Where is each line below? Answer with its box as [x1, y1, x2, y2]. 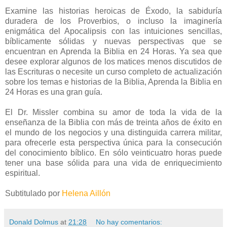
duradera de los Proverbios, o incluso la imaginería [5, 16, 222, 25]
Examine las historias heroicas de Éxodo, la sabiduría [5, 6, 222, 15]
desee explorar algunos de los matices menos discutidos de [5, 57, 222, 66]
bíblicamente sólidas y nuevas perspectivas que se [5, 36, 222, 46]
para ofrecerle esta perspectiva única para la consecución [5, 138, 222, 147]
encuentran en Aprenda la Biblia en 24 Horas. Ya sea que [5, 47, 222, 56]
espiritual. [5, 168, 40, 177]
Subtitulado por [5, 188, 60, 198]
